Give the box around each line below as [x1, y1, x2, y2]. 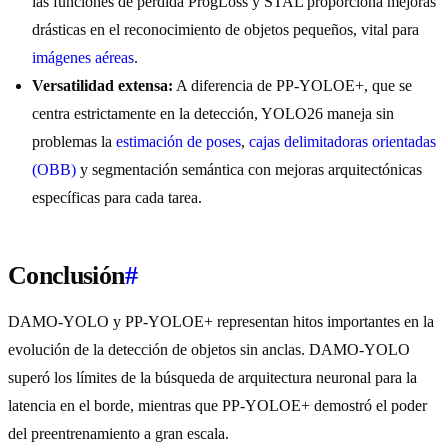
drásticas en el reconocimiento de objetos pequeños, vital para [32, 21, 419, 39]
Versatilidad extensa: [32, 77, 173, 95]
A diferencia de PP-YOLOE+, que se [173, 77, 412, 95]
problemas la [32, 133, 116, 151]
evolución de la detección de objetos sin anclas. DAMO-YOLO [8, 341, 410, 359]
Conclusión [8, 261, 125, 291]
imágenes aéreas [32, 49, 134, 67]
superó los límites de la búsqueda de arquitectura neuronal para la [8, 369, 417, 387]
